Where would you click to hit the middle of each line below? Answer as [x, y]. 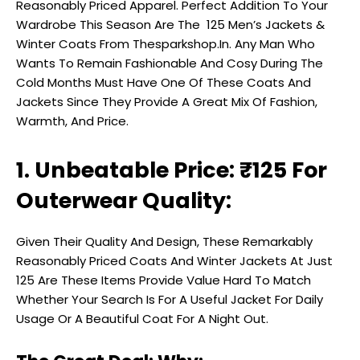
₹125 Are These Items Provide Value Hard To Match [164, 280]
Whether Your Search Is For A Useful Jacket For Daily [170, 300]
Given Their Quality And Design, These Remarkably [164, 242]
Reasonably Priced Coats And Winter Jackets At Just [174, 261]
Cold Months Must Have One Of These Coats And [164, 83]
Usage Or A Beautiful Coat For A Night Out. [142, 319]
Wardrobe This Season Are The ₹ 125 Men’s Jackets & [170, 25]
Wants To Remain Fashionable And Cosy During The [170, 63]
